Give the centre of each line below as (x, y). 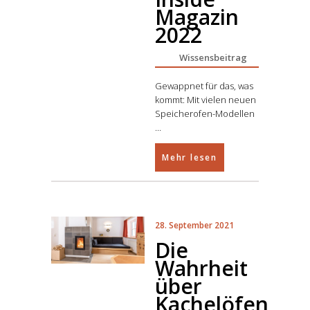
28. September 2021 (194, 225)
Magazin (197, 17)
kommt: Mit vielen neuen (206, 100)
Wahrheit (201, 268)
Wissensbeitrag (213, 57)
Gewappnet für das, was (204, 86)
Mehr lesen (190, 157)
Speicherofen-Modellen (205, 113)
